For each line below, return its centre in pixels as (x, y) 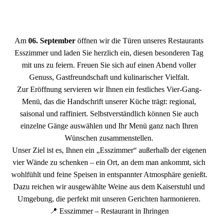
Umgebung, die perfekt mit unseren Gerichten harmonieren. (109, 199)
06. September (52, 40)
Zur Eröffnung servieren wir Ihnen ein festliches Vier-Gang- (109, 89)
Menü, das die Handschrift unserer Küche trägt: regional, (109, 101)
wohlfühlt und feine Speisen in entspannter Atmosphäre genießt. (109, 174)
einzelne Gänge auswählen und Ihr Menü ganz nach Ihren (109, 126)
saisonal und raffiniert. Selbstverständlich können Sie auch (109, 113)
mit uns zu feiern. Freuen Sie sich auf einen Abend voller (109, 65)
